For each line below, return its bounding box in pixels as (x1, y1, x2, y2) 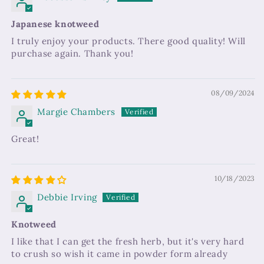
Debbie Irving (37, 192, 97, 203)
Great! (11, 133, 39, 145)
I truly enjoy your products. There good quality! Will (11, 35, 246, 47)
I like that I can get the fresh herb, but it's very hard (11, 236, 245, 247)
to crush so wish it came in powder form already (11, 248, 228, 260)
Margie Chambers (37, 106, 115, 118)
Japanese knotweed (11, 18, 100, 30)
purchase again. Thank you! (11, 48, 134, 60)
